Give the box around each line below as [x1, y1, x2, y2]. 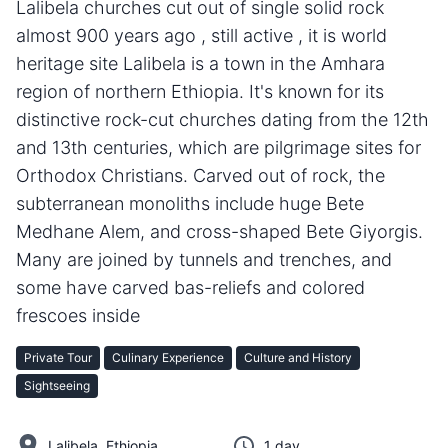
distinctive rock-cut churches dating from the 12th [16, 108, 429, 130]
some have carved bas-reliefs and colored [16, 276, 365, 298]
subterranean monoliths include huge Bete [16, 192, 364, 214]
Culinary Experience [112, 349, 224, 365]
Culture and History [244, 349, 352, 365]
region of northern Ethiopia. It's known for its [16, 80, 384, 102]
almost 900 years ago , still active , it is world [16, 24, 387, 46]
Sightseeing [24, 377, 90, 393]
